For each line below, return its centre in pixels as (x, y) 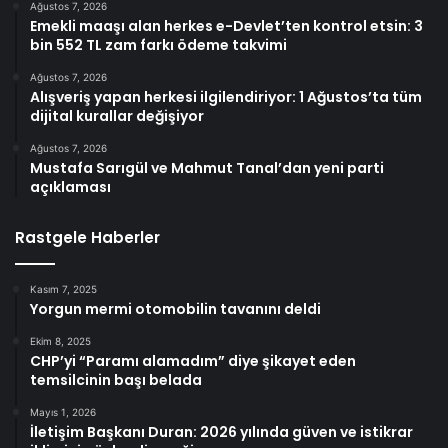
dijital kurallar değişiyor (117, 115)
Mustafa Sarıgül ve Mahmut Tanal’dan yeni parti (207, 167)
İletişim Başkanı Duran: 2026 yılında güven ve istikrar (221, 431)
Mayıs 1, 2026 (63, 411)
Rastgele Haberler (87, 237)
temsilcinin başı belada (116, 379)
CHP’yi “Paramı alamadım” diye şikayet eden (193, 360)
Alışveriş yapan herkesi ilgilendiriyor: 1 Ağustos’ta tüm (226, 96)
